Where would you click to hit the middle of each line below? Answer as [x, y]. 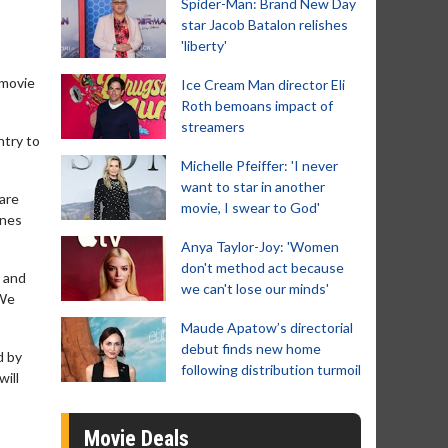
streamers [213, 126]
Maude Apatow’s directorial [267, 327]
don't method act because [262, 267]
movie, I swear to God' [250, 207]
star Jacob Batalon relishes [264, 24]
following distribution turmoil [271, 369]
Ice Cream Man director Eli [263, 84]
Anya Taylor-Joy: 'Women [260, 246]
